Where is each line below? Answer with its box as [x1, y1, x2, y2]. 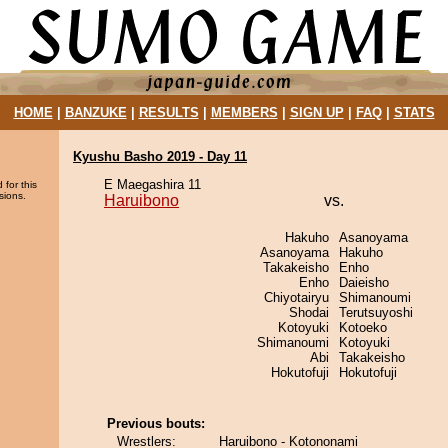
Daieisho [339, 275, 389, 290]
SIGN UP [289, 105, 344, 120]
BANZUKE [64, 105, 127, 120]
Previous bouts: [107, 416, 205, 431]
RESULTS [138, 105, 199, 120]
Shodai [289, 305, 329, 320]
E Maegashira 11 [104, 177, 201, 192]
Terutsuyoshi [339, 305, 413, 320]
